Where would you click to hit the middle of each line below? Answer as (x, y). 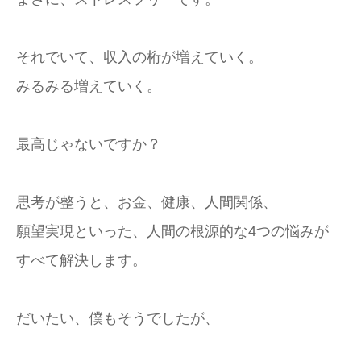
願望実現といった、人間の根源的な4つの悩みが (172, 231)
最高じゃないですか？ (89, 144)
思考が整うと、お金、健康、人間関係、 (147, 202)
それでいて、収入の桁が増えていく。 (139, 57)
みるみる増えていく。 (89, 86)
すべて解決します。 (81, 260)
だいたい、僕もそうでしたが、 (118, 318)
